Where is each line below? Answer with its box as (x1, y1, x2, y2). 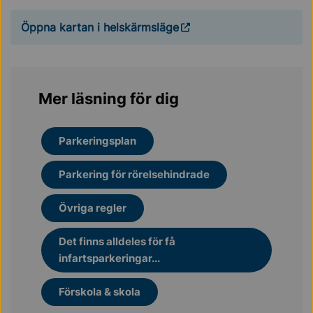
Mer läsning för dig (38, 89, 179, 108)
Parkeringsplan (59, 134, 136, 147)
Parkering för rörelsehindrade (59, 168, 210, 181)
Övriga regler (59, 201, 126, 214)
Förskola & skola (59, 285, 140, 298)
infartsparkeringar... (59, 252, 160, 265)
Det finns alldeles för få (59, 235, 175, 248)
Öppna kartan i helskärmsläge (21, 20, 179, 34)
